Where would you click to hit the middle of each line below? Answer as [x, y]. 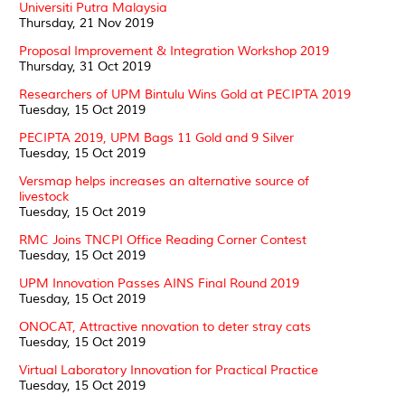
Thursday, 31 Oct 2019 [85, 66]
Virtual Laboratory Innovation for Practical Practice [169, 370]
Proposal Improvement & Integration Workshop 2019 [174, 51]
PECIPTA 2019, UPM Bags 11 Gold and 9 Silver [156, 137]
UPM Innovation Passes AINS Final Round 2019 [159, 283]
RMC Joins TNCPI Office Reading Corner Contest [163, 240]
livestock [44, 196]
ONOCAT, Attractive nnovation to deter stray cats [165, 326]
